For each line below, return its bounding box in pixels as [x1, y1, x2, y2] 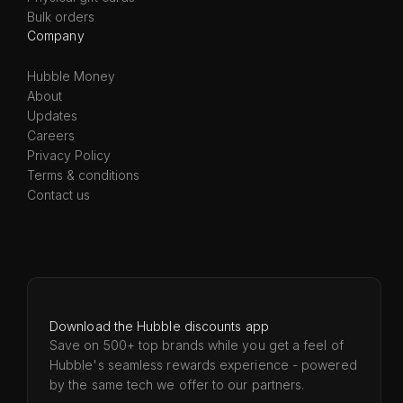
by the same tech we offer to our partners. [49, 376, 305, 392]
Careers [27, 127, 75, 143]
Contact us [27, 186, 90, 202]
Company [27, 27, 85, 43]
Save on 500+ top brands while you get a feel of [49, 336, 344, 353]
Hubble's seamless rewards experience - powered [49, 356, 357, 372]
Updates [27, 107, 77, 123]
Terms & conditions [27, 166, 139, 183]
